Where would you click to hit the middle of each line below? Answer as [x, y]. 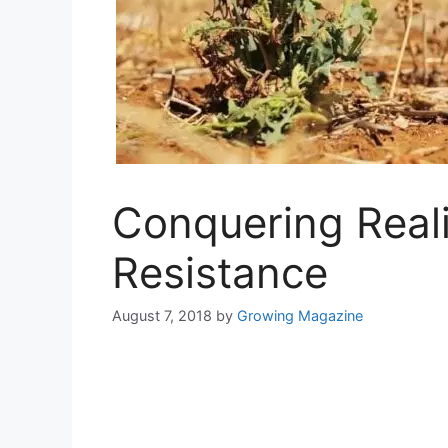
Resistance [220, 272]
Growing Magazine [300, 316]
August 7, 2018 [162, 316]
